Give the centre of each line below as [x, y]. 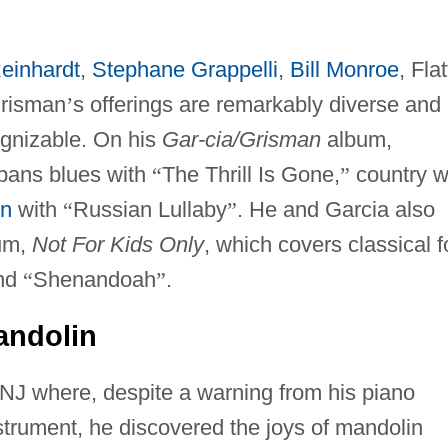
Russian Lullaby [149, 209]
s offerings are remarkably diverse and [256, 104]
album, [356, 139]
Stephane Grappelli [184, 69]
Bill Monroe [344, 69]
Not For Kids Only [117, 244]
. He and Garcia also [335, 209]
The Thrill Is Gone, [250, 174]
